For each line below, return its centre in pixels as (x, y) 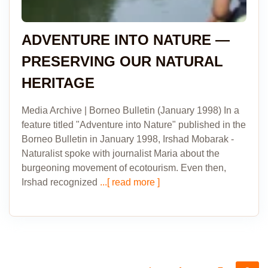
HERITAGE (58, 83)
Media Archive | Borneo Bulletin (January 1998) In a (130, 110)
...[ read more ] (129, 182)
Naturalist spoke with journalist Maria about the (121, 153)
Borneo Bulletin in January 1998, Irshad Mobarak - (128, 139)
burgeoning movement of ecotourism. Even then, (124, 168)
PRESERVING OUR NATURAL (122, 61)
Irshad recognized (60, 182)
